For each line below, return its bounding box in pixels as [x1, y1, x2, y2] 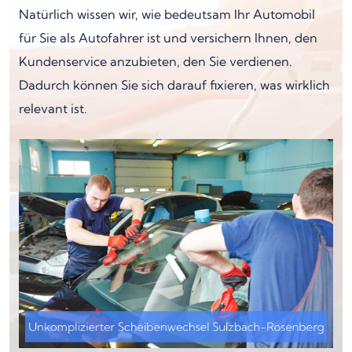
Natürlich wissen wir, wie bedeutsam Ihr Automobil [19, 5, 315, 22]
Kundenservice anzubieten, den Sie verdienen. [19, 53, 292, 69]
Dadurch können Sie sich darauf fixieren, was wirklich [19, 76, 330, 93]
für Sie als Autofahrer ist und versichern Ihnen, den [19, 29, 317, 46]
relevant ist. [19, 100, 87, 116]
